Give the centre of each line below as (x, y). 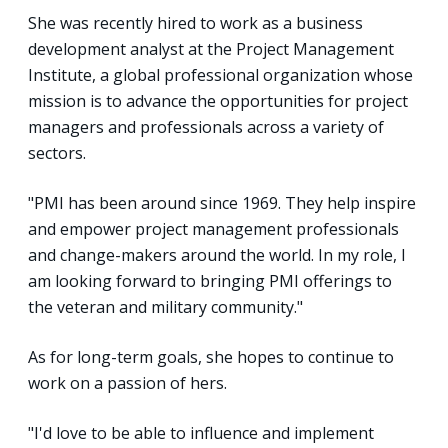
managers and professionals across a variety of (206, 126)
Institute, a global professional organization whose (220, 74)
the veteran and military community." (165, 306)
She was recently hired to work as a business (195, 22)
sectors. (57, 152)
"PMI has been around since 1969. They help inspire (222, 202)
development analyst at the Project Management (211, 48)
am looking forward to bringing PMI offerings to (210, 280)
